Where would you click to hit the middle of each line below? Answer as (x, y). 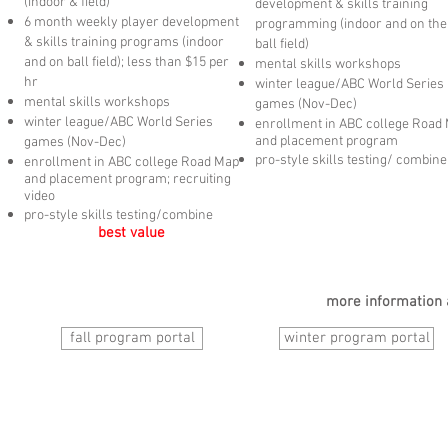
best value (131, 233)
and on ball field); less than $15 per (126, 62)
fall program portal (132, 338)
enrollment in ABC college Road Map (131, 162)
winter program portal (356, 338)
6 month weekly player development (131, 22)
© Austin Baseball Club (76, 414)
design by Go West (68, 431)
